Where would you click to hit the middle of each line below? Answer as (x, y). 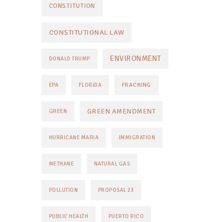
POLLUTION (63, 190)
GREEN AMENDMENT (121, 111)
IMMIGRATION (137, 138)
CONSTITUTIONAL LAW (86, 32)
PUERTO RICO (126, 216)
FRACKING (136, 85)
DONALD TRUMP (69, 59)
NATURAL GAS (112, 164)
